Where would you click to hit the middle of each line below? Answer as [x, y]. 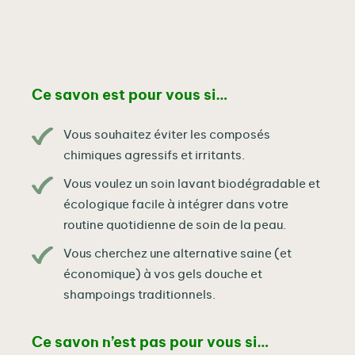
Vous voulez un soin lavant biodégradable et [192, 185]
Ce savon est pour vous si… [130, 96]
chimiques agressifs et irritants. [154, 156]
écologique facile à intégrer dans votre [176, 205]
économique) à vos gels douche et [163, 275]
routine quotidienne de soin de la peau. [175, 226]
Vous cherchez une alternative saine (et [177, 254]
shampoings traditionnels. [139, 296]
